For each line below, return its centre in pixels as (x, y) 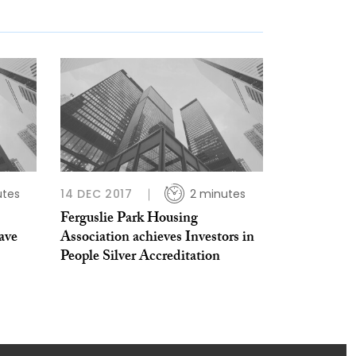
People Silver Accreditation (140, 258)
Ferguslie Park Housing (129, 220)
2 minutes (217, 194)
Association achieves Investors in (157, 239)
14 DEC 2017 (97, 194)
